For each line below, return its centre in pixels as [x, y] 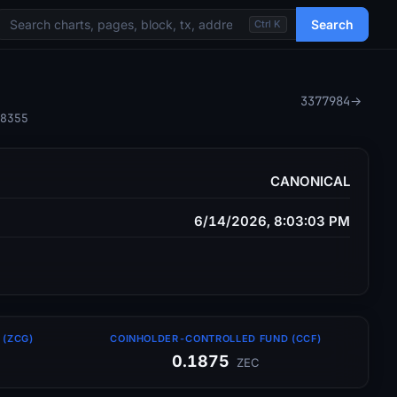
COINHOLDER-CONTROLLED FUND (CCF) [216, 338]
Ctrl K [268, 24]
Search [332, 24]
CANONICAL [310, 182]
